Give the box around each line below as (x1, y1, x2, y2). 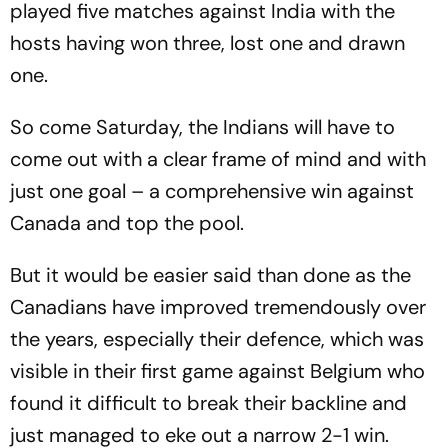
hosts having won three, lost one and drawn (10, 30, 405, 57)
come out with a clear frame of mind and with (10, 146, 426, 173)
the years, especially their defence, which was (10, 326, 424, 353)
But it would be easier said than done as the (10, 262, 411, 289)
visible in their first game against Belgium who (10, 358, 425, 385)
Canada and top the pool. (10, 210, 244, 237)
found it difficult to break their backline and (10, 390, 407, 417)
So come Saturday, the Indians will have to (10, 114, 395, 141)
